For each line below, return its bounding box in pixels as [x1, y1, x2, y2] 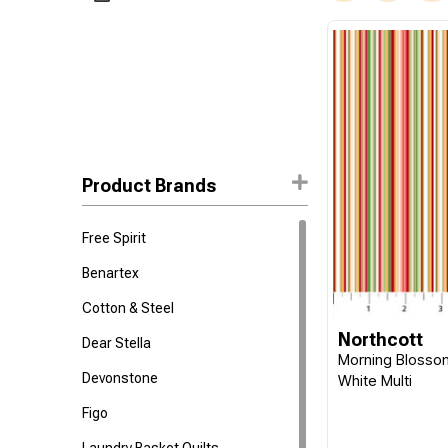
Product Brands [82, 175, 217, 196]
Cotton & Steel [82, 300, 175, 316]
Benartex [82, 265, 140, 281]
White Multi [338, 371, 413, 390]
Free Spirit [82, 230, 147, 246]
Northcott [338, 329, 424, 350]
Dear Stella [82, 335, 152, 351]
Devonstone [82, 370, 159, 386]
